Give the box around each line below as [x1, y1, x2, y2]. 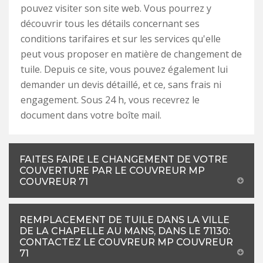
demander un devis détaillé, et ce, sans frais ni [21, 77, 221, 91]
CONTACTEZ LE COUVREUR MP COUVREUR [19, 236, 233, 248]
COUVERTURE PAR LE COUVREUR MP [19, 164, 205, 176]
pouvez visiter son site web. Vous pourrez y [21, 1, 211, 15]
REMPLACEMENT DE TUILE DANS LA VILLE [19, 214, 230, 225]
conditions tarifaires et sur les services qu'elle [21, 32, 221, 45]
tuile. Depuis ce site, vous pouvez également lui [21, 62, 228, 76]
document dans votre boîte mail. [21, 108, 161, 122]
